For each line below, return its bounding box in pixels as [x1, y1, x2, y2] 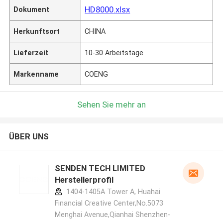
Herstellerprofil [54, 175, 113, 185]
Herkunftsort [13, 27, 60, 35]
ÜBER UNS [8, 131, 49, 142]
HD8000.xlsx [85, 4, 130, 14]
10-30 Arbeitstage [85, 48, 144, 57]
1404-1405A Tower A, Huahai [64, 188, 160, 196]
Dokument [13, 5, 50, 13]
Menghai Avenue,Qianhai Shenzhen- [54, 211, 170, 219]
